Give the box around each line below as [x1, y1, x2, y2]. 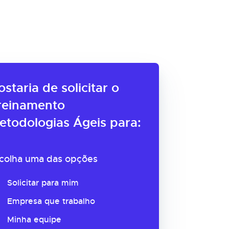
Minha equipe [7, 214, 61, 225]
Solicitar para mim [7, 177, 79, 188]
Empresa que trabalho [7, 196, 95, 207]
